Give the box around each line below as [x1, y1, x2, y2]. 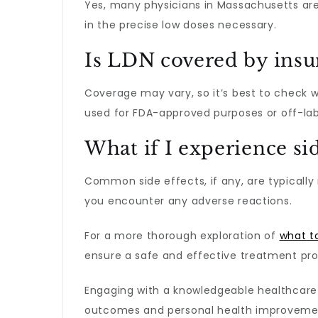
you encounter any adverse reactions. [84, 194, 292, 208]
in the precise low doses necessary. [84, 18, 277, 32]
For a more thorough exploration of [84, 229, 280, 243]
